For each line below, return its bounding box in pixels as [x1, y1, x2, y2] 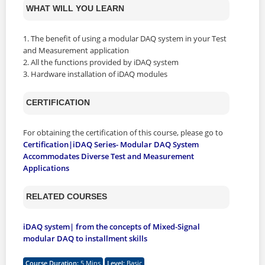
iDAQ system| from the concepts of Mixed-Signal [23, 221, 200, 232]
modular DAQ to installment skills [23, 232, 147, 244]
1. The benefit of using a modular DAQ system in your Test [23, 33, 227, 44]
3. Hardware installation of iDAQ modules [23, 68, 169, 79]
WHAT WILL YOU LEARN [26, 4, 124, 13]
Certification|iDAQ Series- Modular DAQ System [23, 138, 199, 150]
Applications [23, 162, 69, 173]
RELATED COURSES [26, 192, 107, 201]
